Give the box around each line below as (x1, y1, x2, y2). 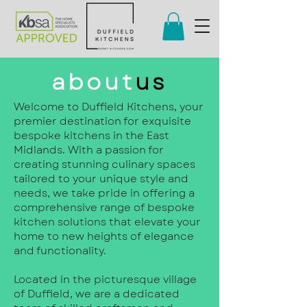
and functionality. (14, 243, 106, 258)
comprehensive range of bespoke (14, 199, 195, 215)
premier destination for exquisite (14, 113, 191, 129)
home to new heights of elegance (14, 228, 194, 244)
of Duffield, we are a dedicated (14, 286, 180, 302)
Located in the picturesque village (14, 271, 197, 287)
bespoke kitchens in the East (14, 127, 169, 143)
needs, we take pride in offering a (14, 185, 195, 201)
